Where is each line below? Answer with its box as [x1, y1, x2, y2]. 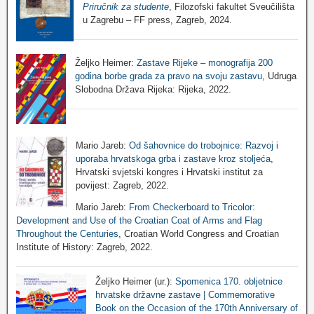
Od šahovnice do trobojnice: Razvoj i [128, 139, 278, 151]
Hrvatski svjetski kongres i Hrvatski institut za [75, 166, 263, 177]
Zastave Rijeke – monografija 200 [136, 57, 273, 68]
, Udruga [261, 70, 296, 81]
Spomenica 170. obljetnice [175, 276, 282, 287]
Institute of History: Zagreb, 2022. [16, 241, 153, 252]
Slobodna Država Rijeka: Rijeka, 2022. [74, 83, 231, 95]
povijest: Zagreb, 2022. [75, 179, 169, 191]
